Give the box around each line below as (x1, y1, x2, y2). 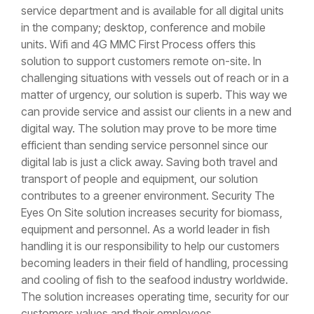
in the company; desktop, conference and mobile (21, 20, 266, 34)
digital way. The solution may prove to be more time (21, 121, 277, 135)
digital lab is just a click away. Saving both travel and (21, 155, 278, 169)
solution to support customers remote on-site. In (21, 54, 261, 68)
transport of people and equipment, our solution (21, 172, 258, 186)
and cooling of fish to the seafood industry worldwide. (21, 273, 288, 287)
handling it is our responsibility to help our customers (21, 239, 280, 253)
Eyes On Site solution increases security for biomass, (21, 205, 282, 219)
